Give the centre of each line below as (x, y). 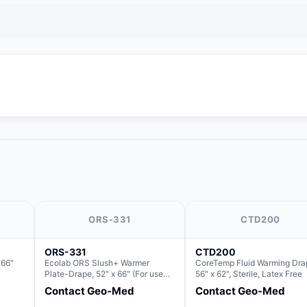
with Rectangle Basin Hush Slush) (109, 285)
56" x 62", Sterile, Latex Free (249, 274)
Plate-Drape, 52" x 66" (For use (104, 274)
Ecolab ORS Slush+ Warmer (97, 263)
